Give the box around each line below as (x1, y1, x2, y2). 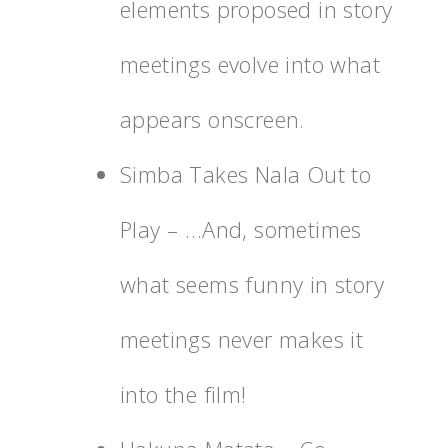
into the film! (120, 378, 247, 409)
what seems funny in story (120, 268, 384, 299)
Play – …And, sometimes (120, 213, 362, 244)
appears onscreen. (120, 103, 305, 134)
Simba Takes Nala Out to (120, 158, 372, 189)
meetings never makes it (120, 323, 364, 354)
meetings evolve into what (120, 48, 380, 79)
